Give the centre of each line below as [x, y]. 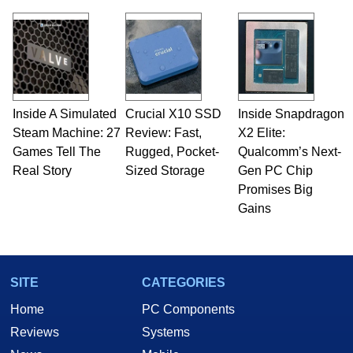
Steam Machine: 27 [66, 133]
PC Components [188, 310]
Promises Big [275, 190]
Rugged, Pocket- [172, 152]
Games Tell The [56, 152]
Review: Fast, [163, 133]
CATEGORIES [184, 283]
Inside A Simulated [64, 114]
